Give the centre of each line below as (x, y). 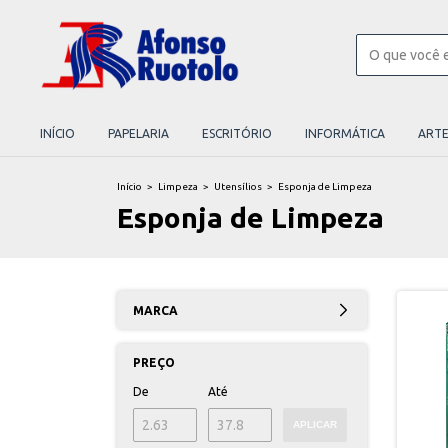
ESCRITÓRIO (237, 133)
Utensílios (238, 186)
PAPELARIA (138, 133)
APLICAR (315, 425)
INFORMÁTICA (345, 133)
